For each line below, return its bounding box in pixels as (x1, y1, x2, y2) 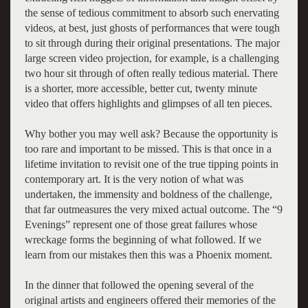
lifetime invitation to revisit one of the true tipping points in (24, 157, 278, 170)
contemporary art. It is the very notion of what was (24, 173, 243, 185)
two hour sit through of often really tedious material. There (24, 67, 278, 79)
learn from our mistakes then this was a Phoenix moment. (24, 248, 272, 261)
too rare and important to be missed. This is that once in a (24, 142, 272, 155)
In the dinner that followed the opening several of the (24, 278, 254, 291)
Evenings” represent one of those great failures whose (24, 218, 257, 230)
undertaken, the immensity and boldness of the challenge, (24, 188, 272, 200)
